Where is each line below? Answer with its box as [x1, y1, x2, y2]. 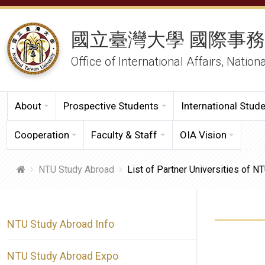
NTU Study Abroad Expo [7, 250, 118, 262]
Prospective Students [63, 100, 159, 112]
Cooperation [14, 129, 69, 141]
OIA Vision [179, 129, 227, 141]
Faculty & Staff [91, 129, 158, 141]
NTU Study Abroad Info [7, 218, 114, 230]
